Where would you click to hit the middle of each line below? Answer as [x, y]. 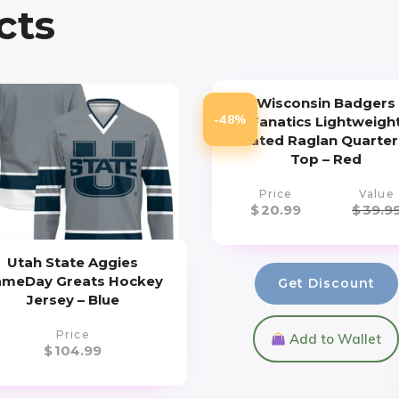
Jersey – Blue [73, 300]
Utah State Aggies [73, 263]
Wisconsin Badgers [326, 103]
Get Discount [326, 284]
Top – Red [326, 159]
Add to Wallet [334, 339]
